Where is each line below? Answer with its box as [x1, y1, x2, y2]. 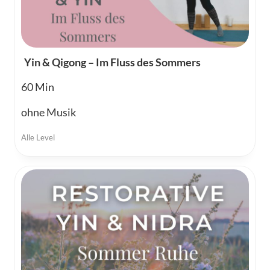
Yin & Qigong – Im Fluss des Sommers [24, 55, 201, 69]
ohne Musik [21, 105, 76, 119]
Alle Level [21, 132, 55, 142]
